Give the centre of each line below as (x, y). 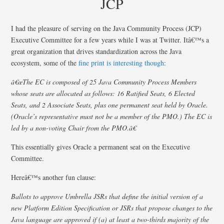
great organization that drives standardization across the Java (96, 51)
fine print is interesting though (121, 62)
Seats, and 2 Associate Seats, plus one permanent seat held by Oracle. (110, 104)
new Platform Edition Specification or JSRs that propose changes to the (112, 207)
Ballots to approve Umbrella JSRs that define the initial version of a (107, 196)
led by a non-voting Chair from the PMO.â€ (74, 127)
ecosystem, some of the (45, 62)
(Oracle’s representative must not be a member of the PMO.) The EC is (112, 116)
